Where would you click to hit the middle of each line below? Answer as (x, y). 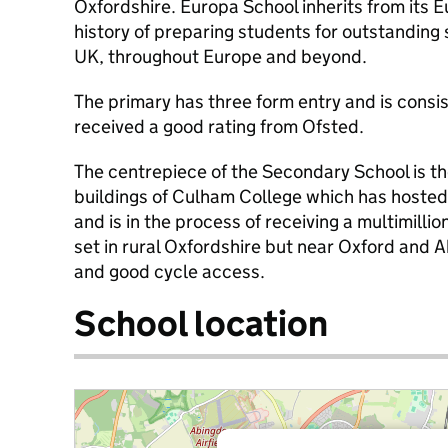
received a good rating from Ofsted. (219, 126)
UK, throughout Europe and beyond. (220, 56)
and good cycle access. (169, 271)
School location (201, 323)
